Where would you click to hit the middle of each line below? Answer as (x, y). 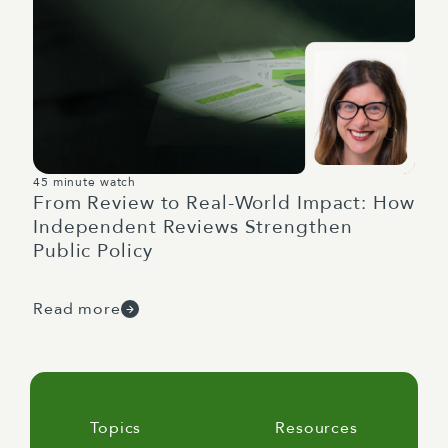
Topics (116, 428)
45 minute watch (85, 182)
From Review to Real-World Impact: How (224, 203)
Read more (77, 309)
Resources (316, 428)
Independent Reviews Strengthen (193, 227)
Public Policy (93, 251)
